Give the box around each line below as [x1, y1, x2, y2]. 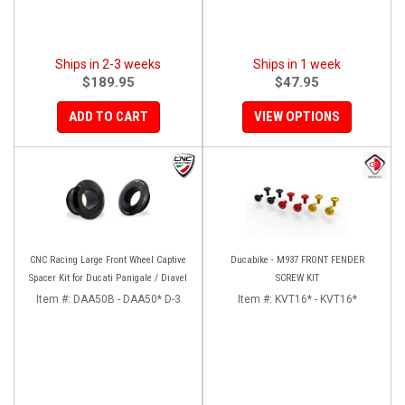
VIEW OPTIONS [254, 108, 340, 125]
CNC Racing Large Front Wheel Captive [30, 253, 186, 266]
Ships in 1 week [253, 56, 341, 71]
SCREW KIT [275, 271, 319, 284]
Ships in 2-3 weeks [55, 56, 161, 71]
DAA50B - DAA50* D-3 [72, 292, 181, 306]
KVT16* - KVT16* [274, 292, 357, 306]
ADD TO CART [68, 108, 148, 125]
